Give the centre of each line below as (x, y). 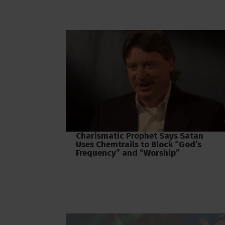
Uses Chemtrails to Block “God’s (139, 144)
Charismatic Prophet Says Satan (140, 136)
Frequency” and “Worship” (128, 153)
